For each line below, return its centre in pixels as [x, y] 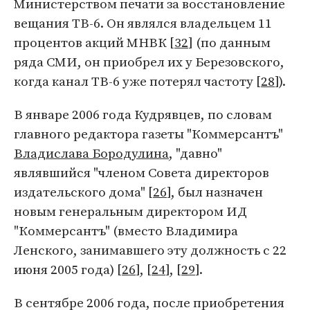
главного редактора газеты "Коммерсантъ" [148, 134]
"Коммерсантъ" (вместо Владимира [126, 230]
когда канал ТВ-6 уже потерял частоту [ [137, 81]
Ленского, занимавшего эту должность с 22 [150, 250]
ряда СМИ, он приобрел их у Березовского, [149, 62]
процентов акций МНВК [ [94, 42]
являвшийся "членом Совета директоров [142, 172]
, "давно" [195, 153]
